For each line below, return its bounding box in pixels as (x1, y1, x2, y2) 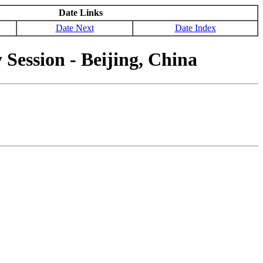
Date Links (59, 8, 103, 18)
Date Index (174, 23, 216, 33)
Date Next (55, 23, 94, 33)
